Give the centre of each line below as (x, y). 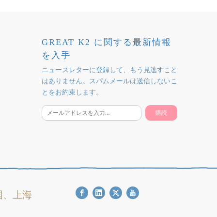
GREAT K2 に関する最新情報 (107, 42)
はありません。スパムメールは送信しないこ (109, 81)
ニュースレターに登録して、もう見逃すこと (109, 70)
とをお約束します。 (72, 92)
